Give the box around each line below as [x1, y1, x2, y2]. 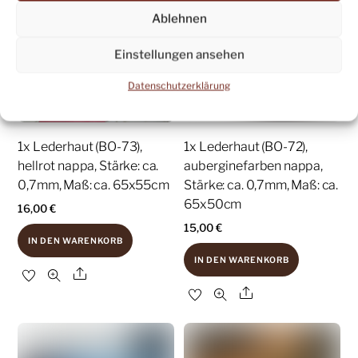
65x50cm [184, 196, 242, 212]
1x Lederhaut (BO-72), [184, 138, 308, 154]
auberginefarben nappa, [184, 157, 323, 173]
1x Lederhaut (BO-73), [18, 138, 143, 154]
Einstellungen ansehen [113, 47, 245, 62]
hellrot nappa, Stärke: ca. [18, 157, 159, 173]
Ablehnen [151, 11, 207, 26]
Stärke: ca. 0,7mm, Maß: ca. [184, 177, 339, 193]
